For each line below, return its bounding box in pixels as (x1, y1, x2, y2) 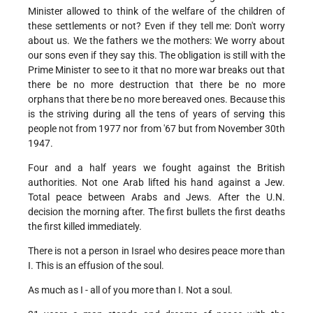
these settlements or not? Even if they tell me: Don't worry (28, 20, 285, 32)
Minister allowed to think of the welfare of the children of (28, 6, 285, 17)
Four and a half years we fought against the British (28, 162, 285, 174)
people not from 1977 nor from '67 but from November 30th (28, 123, 285, 135)
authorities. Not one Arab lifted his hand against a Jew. (28, 177, 285, 189)
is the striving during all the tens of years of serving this (28, 108, 285, 120)
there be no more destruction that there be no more (28, 79, 285, 91)
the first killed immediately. (28, 221, 142, 233)
